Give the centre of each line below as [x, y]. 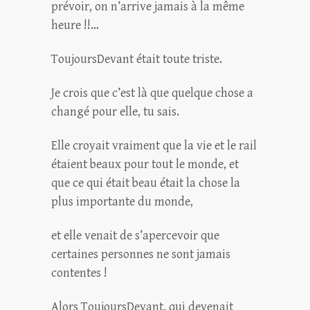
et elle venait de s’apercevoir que [135, 236]
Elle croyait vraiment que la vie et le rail [154, 146]
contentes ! [79, 273]
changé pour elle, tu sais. [115, 112]
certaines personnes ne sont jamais [141, 254]
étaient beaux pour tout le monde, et [145, 164]
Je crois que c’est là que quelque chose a [152, 93]
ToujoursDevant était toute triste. [137, 59]
